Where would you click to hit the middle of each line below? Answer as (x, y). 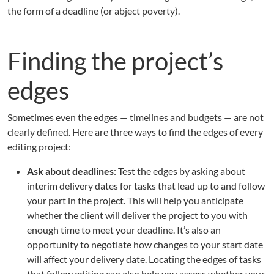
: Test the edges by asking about (180, 171)
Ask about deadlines (70, 171)
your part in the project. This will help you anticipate (135, 201)
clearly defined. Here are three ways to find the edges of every (135, 132)
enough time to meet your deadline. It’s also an (124, 230)
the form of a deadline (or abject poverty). (94, 11)
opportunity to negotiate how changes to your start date (145, 245)
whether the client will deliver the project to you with (137, 215)
